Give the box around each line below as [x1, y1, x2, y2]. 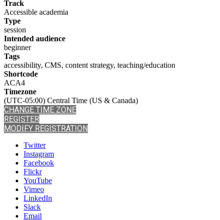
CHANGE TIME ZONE [4, 105, 76, 115]
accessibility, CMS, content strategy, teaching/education [4, 61, 175, 70]
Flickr [24, 167, 42, 176]
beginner [4, 43, 31, 52]
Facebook [24, 159, 54, 167]
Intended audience [4, 34, 65, 43]
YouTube [24, 176, 52, 185]
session [4, 26, 26, 34]
